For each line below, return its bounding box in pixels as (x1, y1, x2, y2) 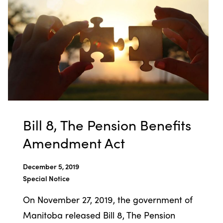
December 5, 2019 (22, 161, 79, 171)
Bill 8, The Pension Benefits (22, 114, 191, 134)
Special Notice (22, 173, 70, 183)
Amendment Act (22, 132, 125, 152)
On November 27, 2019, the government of (22, 193, 193, 206)
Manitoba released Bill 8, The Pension (22, 208, 175, 221)
